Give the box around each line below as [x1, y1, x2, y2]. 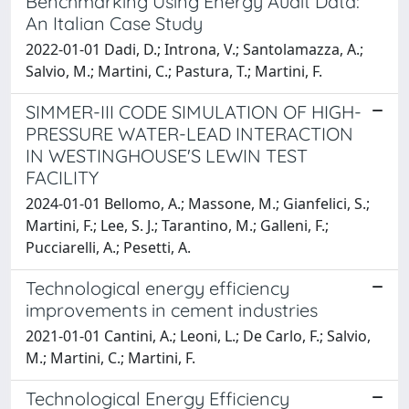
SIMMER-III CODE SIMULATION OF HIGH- [26, 100, 362, 123]
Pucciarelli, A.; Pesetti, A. [26, 236, 191, 257]
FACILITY [26, 165, 99, 189]
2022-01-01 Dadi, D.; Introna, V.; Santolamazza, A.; [26, 38, 363, 59]
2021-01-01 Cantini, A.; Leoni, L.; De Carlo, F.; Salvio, [26, 325, 371, 346]
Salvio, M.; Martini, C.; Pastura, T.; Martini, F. [26, 60, 322, 81]
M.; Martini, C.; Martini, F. [26, 347, 195, 368]
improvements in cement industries [26, 298, 318, 321]
